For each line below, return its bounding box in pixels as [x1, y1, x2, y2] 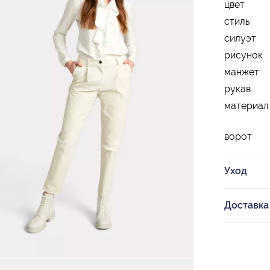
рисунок [224, 49, 263, 61]
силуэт [224, 33, 256, 45]
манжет [224, 66, 259, 78]
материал [224, 100, 269, 112]
